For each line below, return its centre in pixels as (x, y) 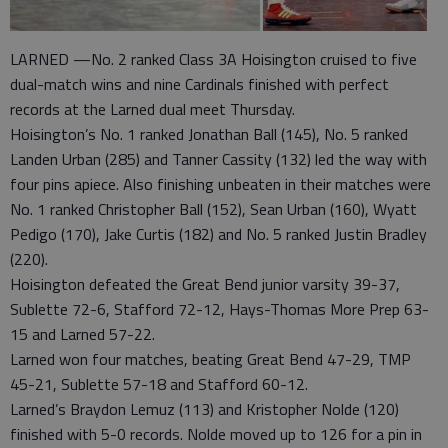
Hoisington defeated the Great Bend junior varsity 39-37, (205, 284)
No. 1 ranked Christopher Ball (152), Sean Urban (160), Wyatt (213, 209)
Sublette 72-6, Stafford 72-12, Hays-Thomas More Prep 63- (219, 309)
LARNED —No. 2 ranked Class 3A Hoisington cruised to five (213, 59)
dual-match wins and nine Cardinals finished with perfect (199, 84)
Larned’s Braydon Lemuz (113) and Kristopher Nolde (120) (204, 409)
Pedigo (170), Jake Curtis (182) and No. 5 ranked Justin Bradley (218, 234)
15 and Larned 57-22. (82, 334)
